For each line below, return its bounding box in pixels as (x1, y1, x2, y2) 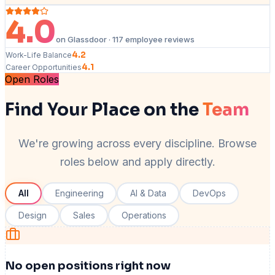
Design (18, 210, 47, 221)
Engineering (55, 188, 104, 199)
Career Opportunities (6, 63, 82, 72)
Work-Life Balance (6, 50, 72, 60)
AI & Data (130, 188, 166, 199)
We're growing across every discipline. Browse (18, 136, 257, 150)
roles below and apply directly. (60, 155, 215, 168)
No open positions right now (6, 258, 171, 273)
